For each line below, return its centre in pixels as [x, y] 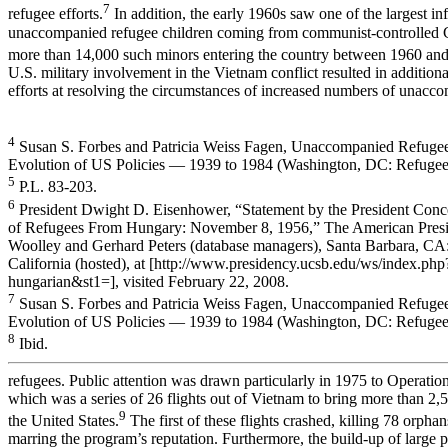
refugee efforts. [55, 14]
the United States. [63, 421]
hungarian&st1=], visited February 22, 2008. [148, 282]
